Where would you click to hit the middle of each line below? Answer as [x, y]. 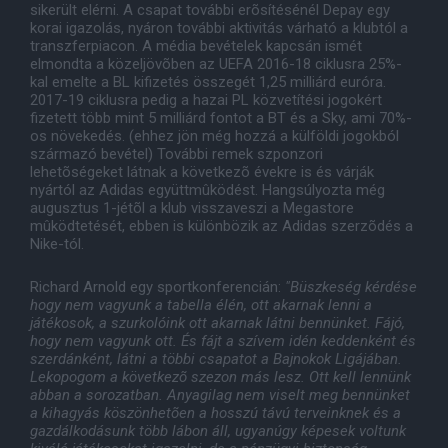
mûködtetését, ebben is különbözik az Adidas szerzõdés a [221, 226]
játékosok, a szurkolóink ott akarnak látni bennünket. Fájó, [217, 323]
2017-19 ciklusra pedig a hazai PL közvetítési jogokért [206, 100]
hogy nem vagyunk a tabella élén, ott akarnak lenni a [201, 305]
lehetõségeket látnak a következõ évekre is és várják [202, 172]
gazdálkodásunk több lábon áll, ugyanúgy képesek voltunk [218, 431]
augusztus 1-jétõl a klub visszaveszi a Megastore [192, 208]
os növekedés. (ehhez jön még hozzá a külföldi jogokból [214, 136]
